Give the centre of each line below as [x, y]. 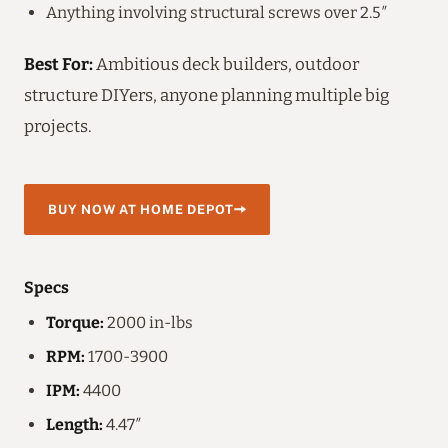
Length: [74, 424]
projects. [58, 125]
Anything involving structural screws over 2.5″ [217, 12]
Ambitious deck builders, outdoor [226, 63]
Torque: [75, 322]
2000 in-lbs [148, 322]
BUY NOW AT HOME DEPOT [141, 209]
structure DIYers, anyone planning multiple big [206, 94]
